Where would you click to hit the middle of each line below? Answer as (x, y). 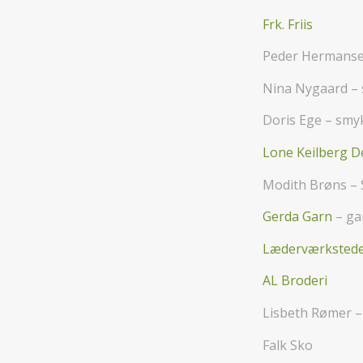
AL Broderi (295, 281)
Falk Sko (288, 345)
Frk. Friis (288, 24)
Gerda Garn (297, 217)
